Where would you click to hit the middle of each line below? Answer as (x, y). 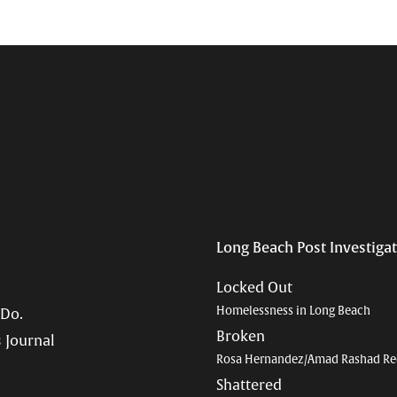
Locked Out (254, 288)
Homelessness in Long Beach (293, 311)
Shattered (249, 385)
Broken (241, 336)
